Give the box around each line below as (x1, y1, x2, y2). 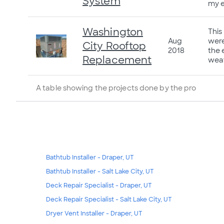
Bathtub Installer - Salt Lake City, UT (46, 167, 154, 176)
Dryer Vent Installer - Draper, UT (46, 209, 142, 218)
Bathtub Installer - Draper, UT (46, 153, 134, 162)
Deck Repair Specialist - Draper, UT (46, 181, 152, 190)
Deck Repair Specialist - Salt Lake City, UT (46, 195, 172, 204)
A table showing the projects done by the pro (36, 83, 196, 92)
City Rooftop (82, 39, 146, 52)
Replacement (82, 53, 152, 66)
